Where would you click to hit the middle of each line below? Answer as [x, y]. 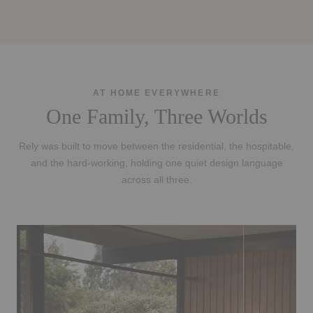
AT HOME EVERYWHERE [156, 93]
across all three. [156, 180]
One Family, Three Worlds [156, 117]
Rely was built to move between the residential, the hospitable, [156, 147]
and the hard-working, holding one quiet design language [156, 163]
